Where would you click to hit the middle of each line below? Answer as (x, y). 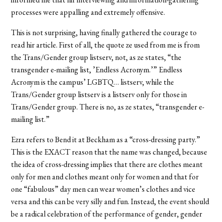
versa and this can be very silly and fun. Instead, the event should (110, 201)
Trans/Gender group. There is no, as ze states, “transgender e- (108, 107)
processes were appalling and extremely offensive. (88, 12)
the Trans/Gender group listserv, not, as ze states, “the (96, 57)
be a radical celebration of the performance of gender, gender (107, 214)
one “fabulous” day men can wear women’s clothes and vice (103, 189)
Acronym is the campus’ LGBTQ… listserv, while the (93, 82)
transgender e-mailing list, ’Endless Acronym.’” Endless (97, 69)
